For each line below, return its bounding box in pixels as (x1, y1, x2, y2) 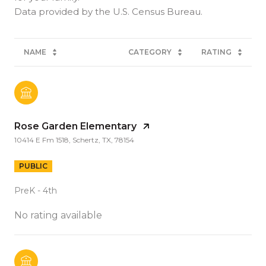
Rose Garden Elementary (14, 120, 137, 132)
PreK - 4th (14, 185, 57, 196)
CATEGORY (128, 47, 172, 56)
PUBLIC (19, 161, 47, 170)
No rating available (14, 209, 102, 221)
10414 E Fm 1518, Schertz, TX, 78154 (14, 135, 134, 144)
